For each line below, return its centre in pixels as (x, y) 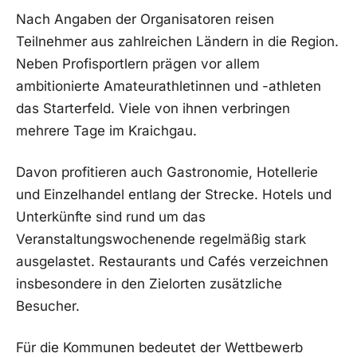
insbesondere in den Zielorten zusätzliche (149, 283)
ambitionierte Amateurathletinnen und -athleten (169, 86)
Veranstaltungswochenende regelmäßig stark (161, 239)
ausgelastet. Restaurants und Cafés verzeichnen (172, 261)
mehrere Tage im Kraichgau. (106, 130)
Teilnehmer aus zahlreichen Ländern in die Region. (177, 41)
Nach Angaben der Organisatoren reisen (145, 19)
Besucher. (48, 306)
